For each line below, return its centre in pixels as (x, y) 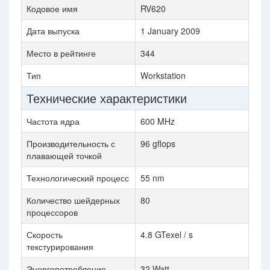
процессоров (52, 212)
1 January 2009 (170, 31)
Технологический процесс (78, 178)
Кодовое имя (52, 8)
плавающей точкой (64, 155)
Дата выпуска (53, 31)
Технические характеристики (107, 98)
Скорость (45, 234)
